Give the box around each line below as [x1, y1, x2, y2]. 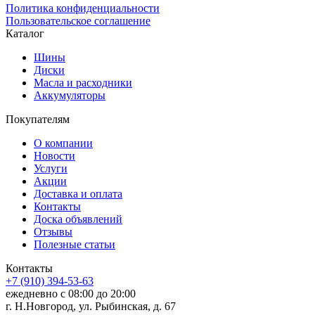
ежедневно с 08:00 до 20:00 [6, 287, 136, 300]
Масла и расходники [34, 76, 132, 89]
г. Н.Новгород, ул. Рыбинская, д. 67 [6, 300, 176, 312]
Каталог [6, 27, 44, 39]
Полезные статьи [34, 238, 115, 250]
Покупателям [6, 112, 70, 125]
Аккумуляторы [34, 89, 105, 101]
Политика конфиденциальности [6, 1, 160, 14]
